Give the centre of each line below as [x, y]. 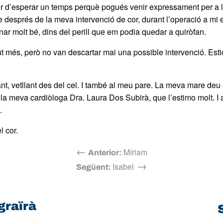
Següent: [93, 167]
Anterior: [105, 152]
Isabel [122, 166]
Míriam [134, 152]
